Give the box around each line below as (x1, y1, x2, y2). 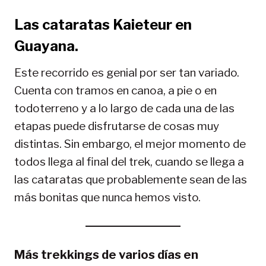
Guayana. (14, 37, 78, 55)
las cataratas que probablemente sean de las (14, 173, 247, 187)
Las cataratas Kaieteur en (14, 16, 192, 34)
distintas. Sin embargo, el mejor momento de (14, 137, 246, 151)
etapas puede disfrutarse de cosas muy (14, 119, 219, 134)
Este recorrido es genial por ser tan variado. (14, 66, 239, 80)
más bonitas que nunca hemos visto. (14, 191, 201, 205)
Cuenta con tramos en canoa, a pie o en (14, 84, 217, 98)
